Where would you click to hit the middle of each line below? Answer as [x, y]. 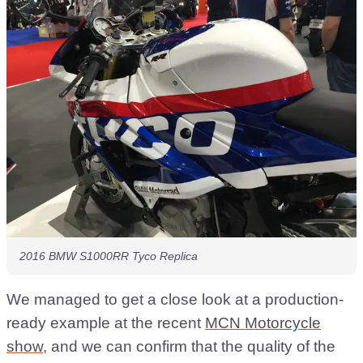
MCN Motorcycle [263, 323]
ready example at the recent [106, 323]
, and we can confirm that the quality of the [189, 347]
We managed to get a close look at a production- [175, 300]
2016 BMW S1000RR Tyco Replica [109, 256]
